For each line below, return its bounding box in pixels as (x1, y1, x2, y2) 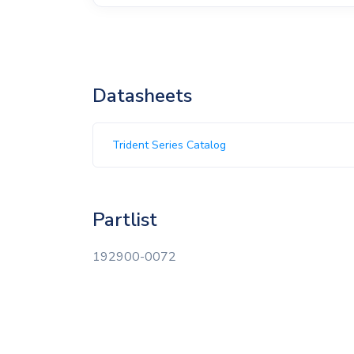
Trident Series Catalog (112, 137, 226, 153)
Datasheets (92, 83, 192, 108)
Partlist (92, 207, 157, 232)
